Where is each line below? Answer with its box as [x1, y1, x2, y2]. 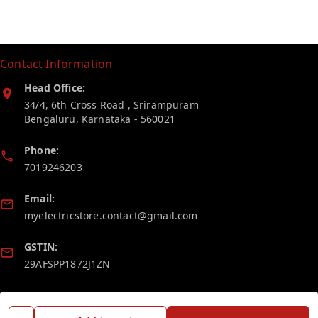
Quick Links [240, 297, 304, 314]
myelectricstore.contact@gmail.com [24, 209, 198, 223]
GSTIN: [24, 240, 58, 254]
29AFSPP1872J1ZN [24, 257, 111, 271]
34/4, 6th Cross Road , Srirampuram [24, 98, 199, 112]
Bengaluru [24, 112, 76, 126]
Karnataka [81, 112, 131, 126]
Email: [24, 192, 55, 206]
